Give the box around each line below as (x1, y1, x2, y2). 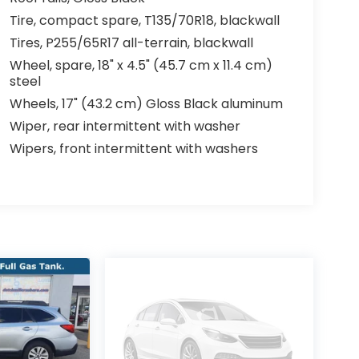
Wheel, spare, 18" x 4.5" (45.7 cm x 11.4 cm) (9, 56, 272, 75)
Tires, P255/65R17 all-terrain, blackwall (9, 34, 253, 53)
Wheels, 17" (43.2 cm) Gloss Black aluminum (9, 95, 283, 114)
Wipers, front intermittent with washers (9, 139, 258, 159)
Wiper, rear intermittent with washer (9, 117, 240, 136)
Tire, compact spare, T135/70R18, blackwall (9, 11, 280, 30)
